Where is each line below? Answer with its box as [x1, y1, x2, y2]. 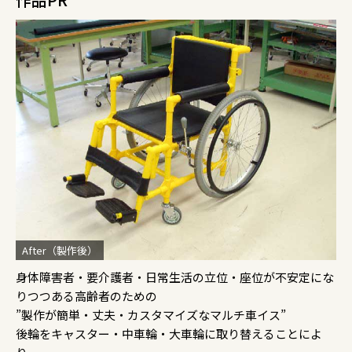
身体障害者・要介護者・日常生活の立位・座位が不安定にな [16, 269, 334, 286]
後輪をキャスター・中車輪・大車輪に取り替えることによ [16, 325, 322, 343]
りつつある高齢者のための [16, 288, 157, 305]
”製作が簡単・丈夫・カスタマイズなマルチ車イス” [16, 306, 286, 324]
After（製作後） [22, 243, 97, 258]
